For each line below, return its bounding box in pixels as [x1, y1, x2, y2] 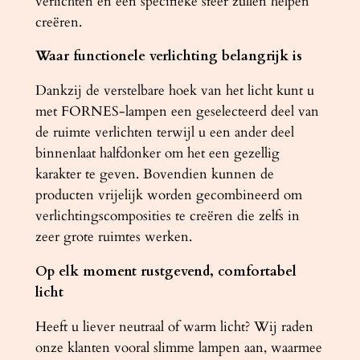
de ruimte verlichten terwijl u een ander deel [35, 123, 294, 142]
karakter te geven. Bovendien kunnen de [35, 165, 274, 184]
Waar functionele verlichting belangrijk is [35, 47, 302, 66]
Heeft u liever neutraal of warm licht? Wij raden [35, 317, 313, 336]
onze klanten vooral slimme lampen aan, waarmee [35, 337, 322, 357]
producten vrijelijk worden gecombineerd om [35, 186, 302, 205]
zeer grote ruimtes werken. [35, 227, 192, 247]
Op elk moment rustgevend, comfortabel [35, 261, 297, 280]
